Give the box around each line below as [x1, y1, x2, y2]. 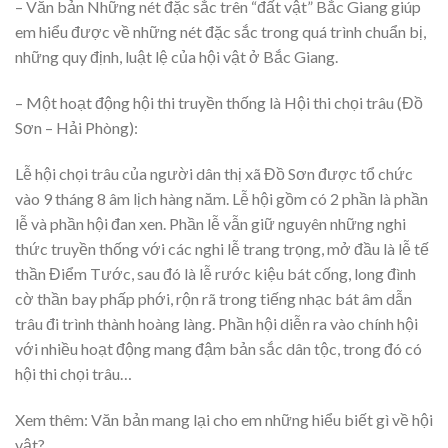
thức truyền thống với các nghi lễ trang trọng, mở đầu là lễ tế [15, 238, 429, 258]
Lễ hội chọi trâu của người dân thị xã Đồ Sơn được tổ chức [15, 163, 413, 183]
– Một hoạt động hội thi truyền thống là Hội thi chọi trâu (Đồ [15, 93, 423, 113]
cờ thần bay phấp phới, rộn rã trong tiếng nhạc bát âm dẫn [15, 288, 412, 308]
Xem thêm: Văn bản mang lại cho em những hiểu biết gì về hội [15, 409, 433, 429]
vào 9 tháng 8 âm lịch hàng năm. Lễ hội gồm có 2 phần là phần [15, 188, 428, 208]
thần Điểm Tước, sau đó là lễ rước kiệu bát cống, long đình [15, 263, 416, 283]
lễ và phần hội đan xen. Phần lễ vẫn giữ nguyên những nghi [15, 213, 406, 233]
